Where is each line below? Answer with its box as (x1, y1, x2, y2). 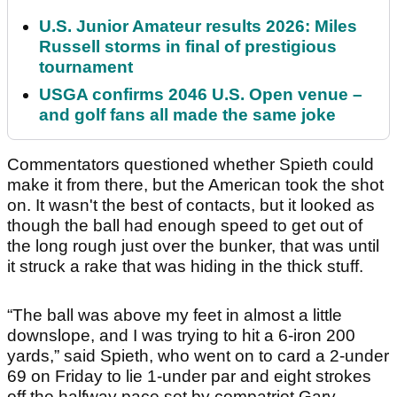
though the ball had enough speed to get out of (7, 216, 362, 236)
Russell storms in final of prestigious (39, 37, 337, 57)
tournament (39, 58, 133, 77)
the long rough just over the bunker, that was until (7, 237, 379, 256)
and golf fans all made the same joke (39, 105, 336, 125)
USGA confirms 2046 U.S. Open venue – (39, 85, 362, 105)
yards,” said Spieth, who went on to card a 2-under (7, 346, 389, 366)
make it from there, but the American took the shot (7, 175, 384, 195)
